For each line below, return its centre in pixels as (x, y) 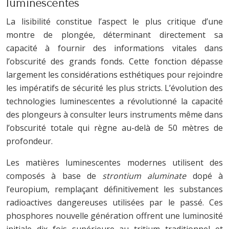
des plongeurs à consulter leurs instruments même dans (114, 114)
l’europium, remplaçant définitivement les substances (114, 189)
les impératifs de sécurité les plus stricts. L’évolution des (114, 88)
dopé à (208, 176)
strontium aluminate (147, 176)
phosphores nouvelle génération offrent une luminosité (114, 215)
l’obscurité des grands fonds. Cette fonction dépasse (114, 61)
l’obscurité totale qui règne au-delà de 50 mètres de (114, 128)
